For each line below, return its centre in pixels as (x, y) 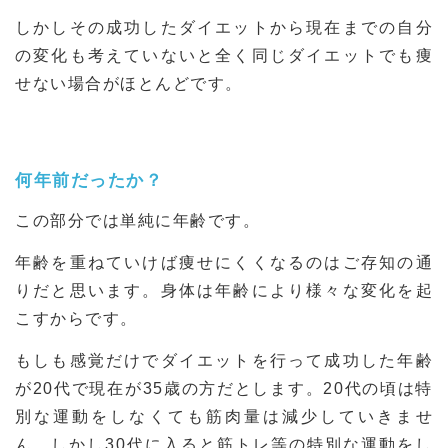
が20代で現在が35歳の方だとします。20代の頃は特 (224, 388)
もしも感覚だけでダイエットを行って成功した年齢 (224, 360)
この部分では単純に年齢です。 (137, 220)
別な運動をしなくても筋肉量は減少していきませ (224, 416)
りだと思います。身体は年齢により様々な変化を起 (224, 290)
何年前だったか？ (89, 180)
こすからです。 (76, 318)
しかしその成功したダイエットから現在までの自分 (224, 27)
